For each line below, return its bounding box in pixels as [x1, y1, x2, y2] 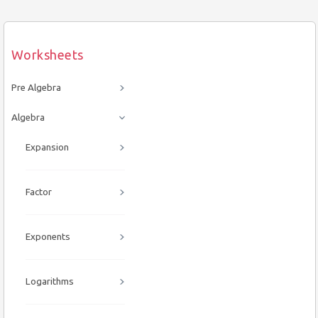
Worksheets [11, 47, 84, 62]
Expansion [26, 142, 69, 153]
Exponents [26, 231, 70, 242]
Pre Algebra [11, 82, 61, 93]
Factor [26, 187, 52, 197]
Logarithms [26, 276, 74, 287]
